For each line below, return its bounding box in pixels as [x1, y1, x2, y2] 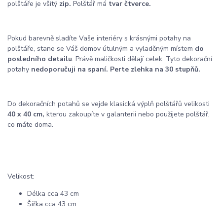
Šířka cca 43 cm [27, 199, 76, 209]
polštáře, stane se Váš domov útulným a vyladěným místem [7, 44, 193, 54]
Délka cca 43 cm [27, 189, 79, 199]
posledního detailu [7, 54, 72, 64]
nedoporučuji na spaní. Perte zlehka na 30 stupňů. [31, 65, 200, 74]
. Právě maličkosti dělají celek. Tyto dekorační [72, 54, 212, 64]
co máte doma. [7, 120, 53, 130]
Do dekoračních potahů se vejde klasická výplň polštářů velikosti [7, 99, 210, 109]
